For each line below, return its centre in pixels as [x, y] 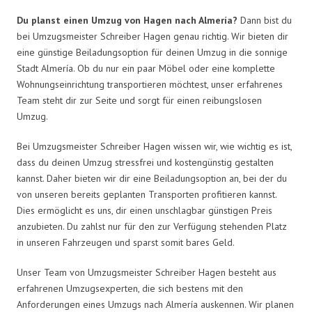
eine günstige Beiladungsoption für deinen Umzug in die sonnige [152, 52]
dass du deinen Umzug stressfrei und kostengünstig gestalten [145, 162]
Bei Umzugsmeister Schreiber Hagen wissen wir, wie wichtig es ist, [154, 146]
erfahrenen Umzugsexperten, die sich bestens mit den [130, 288]
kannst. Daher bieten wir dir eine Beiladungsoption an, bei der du [152, 178]
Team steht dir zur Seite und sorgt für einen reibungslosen [139, 100]
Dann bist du [265, 20]
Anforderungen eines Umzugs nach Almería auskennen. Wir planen [155, 304]
